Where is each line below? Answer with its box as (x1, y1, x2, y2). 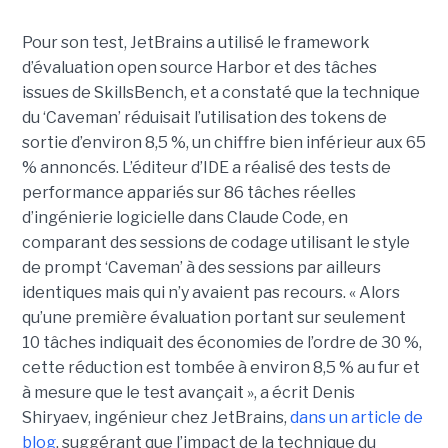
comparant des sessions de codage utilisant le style (21, 233, 410, 253)
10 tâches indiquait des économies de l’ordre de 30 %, (21, 333, 422, 353)
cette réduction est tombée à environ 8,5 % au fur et (21, 358, 420, 378)
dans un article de (289, 408, 423, 428)
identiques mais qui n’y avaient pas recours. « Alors (21, 283, 400, 303)
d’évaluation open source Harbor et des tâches (21, 58, 377, 78)
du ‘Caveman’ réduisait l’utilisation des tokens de (21, 108, 387, 128)
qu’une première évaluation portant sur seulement (21, 308, 406, 328)
